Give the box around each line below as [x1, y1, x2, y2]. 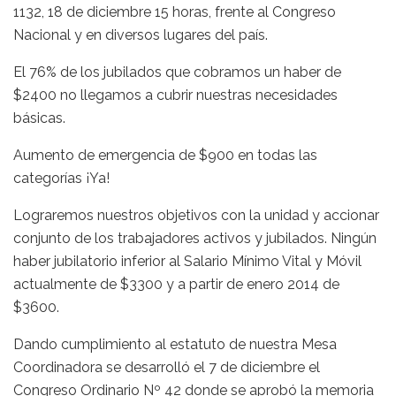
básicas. [13, 109, 65, 126]
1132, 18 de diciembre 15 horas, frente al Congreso [13, 3, 336, 20]
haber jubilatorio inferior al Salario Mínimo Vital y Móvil [13, 252, 362, 270]
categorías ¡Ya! [13, 169, 110, 187]
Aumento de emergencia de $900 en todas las [13, 146, 317, 164]
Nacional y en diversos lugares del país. [13, 26, 268, 43]
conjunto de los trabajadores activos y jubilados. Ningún [13, 229, 377, 247]
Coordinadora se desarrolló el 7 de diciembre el [13, 358, 320, 376]
